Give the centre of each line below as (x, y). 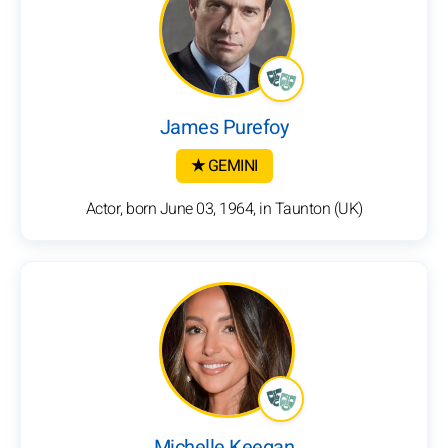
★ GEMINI (224, 166)
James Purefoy (224, 128)
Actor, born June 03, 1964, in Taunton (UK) (224, 209)
